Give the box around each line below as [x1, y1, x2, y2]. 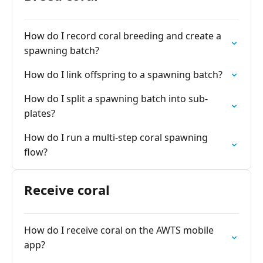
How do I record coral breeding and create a [24, 29, 221, 42]
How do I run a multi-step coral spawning [24, 131, 208, 144]
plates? [24, 107, 55, 120]
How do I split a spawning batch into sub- [24, 92, 208, 105]
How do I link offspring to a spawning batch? [24, 68, 222, 81]
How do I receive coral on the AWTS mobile [24, 224, 214, 237]
